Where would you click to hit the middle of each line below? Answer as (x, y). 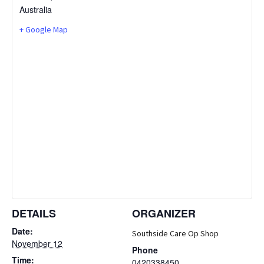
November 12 (37, 244)
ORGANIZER (164, 214)
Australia (36, 10)
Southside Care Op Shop (175, 234)
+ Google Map (44, 30)
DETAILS (34, 214)
